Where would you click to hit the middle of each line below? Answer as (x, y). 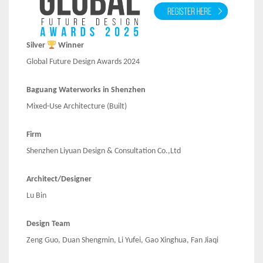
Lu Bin (36, 196)
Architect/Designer (59, 180)
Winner (70, 46)
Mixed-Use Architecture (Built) (77, 107)
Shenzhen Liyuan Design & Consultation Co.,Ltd (104, 151)
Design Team (48, 224)
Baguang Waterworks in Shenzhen (86, 90)
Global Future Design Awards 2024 (83, 62)
